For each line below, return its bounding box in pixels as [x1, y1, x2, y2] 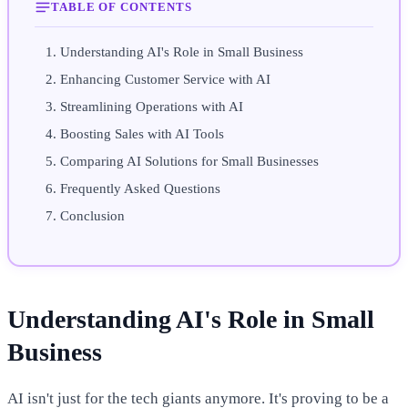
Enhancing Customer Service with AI [60, 72, 270, 87]
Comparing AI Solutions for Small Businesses [60, 154, 319, 169]
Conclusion [60, 209, 125, 224]
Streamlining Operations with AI [60, 99, 243, 115]
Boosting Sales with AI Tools [60, 127, 224, 142]
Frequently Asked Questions [60, 181, 220, 197]
